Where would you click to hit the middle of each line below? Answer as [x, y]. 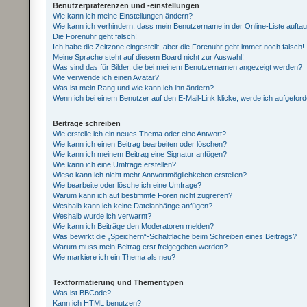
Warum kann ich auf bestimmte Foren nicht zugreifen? [143, 195]
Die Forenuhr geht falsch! [95, 36]
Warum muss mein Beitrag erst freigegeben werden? [140, 247]
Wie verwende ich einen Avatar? [106, 77]
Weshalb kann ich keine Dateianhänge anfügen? [133, 206]
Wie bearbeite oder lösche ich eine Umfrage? [127, 185]
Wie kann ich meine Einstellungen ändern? [123, 16]
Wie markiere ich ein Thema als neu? [114, 257]
